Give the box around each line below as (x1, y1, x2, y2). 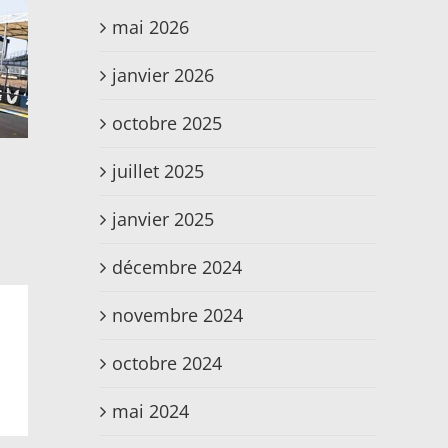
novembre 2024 (112, 303, 243, 328)
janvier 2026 (112, 63, 214, 88)
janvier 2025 (112, 207, 214, 232)
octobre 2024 (112, 351, 222, 376)
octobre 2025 (112, 111, 222, 136)
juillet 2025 (112, 159, 204, 184)
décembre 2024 (112, 255, 242, 280)
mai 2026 (112, 15, 189, 40)
